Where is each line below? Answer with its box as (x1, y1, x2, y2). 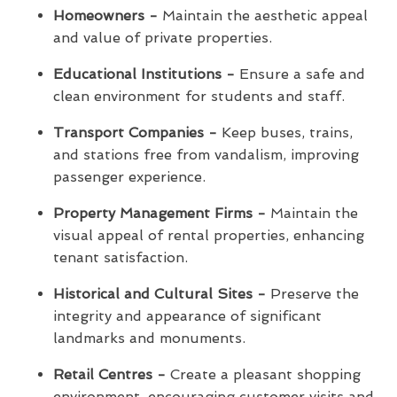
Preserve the (266, 284, 359, 302)
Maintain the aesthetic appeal (158, 6, 368, 24)
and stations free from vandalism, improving (53, 145, 359, 163)
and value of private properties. (53, 28, 272, 46)
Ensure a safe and (235, 65, 365, 82)
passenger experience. (53, 167, 206, 185)
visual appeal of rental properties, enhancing (53, 226, 364, 244)
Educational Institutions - (53, 65, 235, 82)
